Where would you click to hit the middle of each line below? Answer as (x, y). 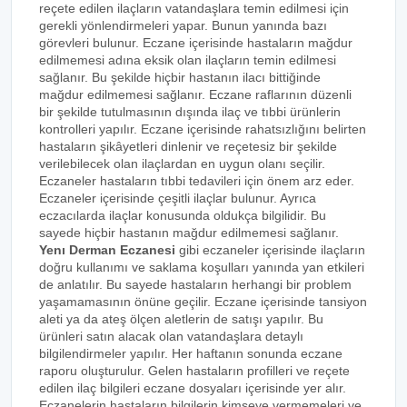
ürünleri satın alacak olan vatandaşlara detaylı (171, 336)
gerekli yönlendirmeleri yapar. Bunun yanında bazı (183, 25)
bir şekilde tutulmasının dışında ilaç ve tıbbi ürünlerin (190, 112)
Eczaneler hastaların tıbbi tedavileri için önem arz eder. (197, 181)
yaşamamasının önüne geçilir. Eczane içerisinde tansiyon (203, 302)
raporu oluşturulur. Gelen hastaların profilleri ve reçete (194, 371)
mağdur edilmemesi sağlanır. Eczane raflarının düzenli (195, 94)
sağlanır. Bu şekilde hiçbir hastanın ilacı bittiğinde (180, 77)
